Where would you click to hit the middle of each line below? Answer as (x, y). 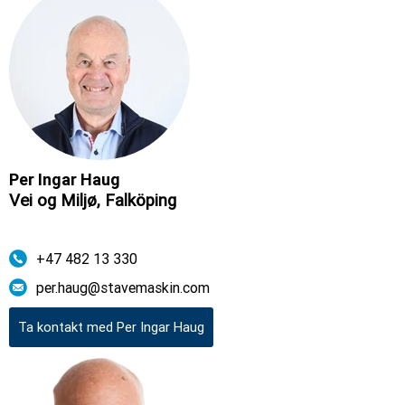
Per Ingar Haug (65, 179)
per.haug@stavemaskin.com (123, 287)
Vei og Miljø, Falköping (93, 200)
